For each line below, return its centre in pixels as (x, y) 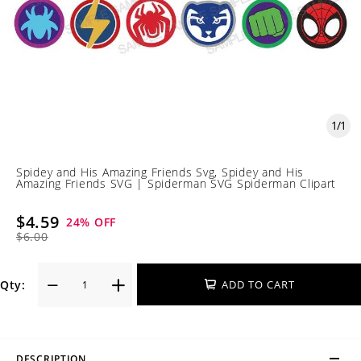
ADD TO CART (258, 285)
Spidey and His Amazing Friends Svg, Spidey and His (160, 172)
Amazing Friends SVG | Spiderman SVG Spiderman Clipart (176, 183)
